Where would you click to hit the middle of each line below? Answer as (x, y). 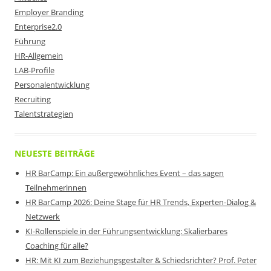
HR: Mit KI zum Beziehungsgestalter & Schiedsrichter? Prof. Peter (141, 260)
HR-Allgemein (39, 56)
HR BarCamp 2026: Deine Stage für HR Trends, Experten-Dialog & (141, 202)
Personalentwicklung (52, 85)
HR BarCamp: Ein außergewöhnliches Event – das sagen (125, 173)
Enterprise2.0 (38, 27)
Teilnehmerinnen (56, 188)
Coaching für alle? (57, 246)
